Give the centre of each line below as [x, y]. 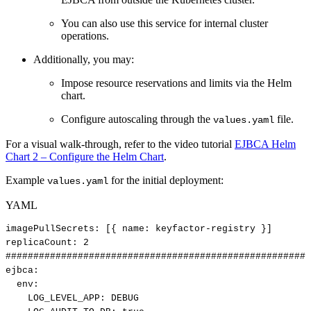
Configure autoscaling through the [137, 119]
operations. [85, 35]
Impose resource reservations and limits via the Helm [176, 83]
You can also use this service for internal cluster [165, 23]
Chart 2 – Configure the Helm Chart [85, 156]
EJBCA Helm [265, 144]
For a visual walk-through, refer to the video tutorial [120, 144]
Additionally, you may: [84, 59]
